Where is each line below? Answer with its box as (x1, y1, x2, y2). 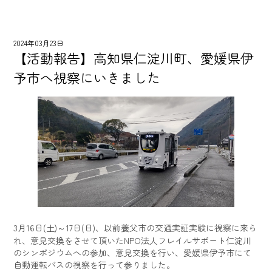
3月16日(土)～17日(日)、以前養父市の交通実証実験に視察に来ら (13, 221, 257, 234)
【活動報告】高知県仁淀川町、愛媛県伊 (13, 48, 254, 67)
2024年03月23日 (13, 38, 64, 48)
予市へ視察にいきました (13, 67, 161, 87)
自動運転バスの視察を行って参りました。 (13, 258, 175, 271)
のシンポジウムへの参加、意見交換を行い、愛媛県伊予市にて (13, 246, 252, 259)
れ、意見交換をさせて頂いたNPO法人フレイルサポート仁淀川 (13, 234, 252, 246)
